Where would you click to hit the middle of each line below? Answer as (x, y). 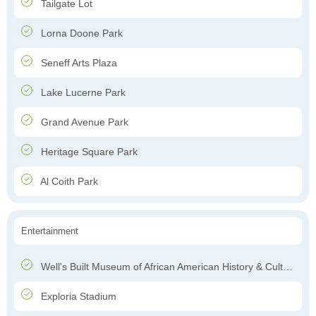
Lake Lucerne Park (82, 93)
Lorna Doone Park (80, 34)
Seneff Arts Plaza (78, 63)
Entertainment (50, 231)
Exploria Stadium (77, 297)
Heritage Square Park (88, 152)
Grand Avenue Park (83, 122)
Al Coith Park (68, 182)
